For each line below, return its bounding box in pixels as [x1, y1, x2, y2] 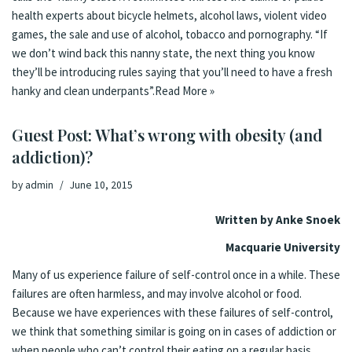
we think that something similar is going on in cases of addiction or [12, 324, 336, 339]
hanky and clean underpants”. [12, 82, 155, 98]
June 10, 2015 [70, 178, 133, 192]
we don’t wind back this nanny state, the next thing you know [12, 45, 315, 60]
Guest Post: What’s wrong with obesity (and [12, 123, 322, 145]
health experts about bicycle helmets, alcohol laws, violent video [12, 7, 327, 23]
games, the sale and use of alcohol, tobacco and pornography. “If [12, 26, 328, 42]
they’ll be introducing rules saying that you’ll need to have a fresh [12, 64, 332, 79]
